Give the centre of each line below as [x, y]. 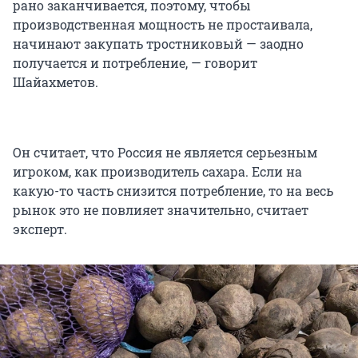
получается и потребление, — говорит [135, 62]
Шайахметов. [57, 82]
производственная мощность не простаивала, [163, 24]
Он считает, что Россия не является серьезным [165, 152]
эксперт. [42, 229]
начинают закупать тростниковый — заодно [158, 43]
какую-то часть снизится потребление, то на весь [173, 190]
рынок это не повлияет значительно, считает [161, 209]
